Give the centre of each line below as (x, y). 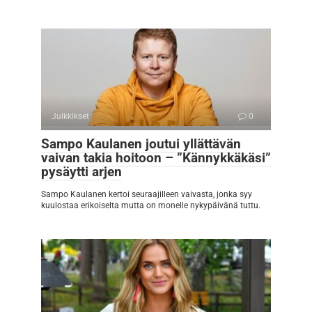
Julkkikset (70, 117)
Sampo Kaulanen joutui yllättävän (141, 144)
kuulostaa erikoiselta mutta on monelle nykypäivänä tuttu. (151, 206)
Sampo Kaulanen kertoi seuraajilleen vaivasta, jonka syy (147, 195)
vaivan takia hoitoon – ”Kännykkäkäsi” (156, 158)
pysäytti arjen (81, 172)
